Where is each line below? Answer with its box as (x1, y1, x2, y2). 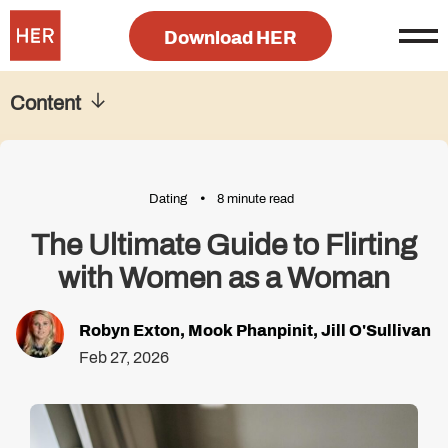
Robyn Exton (79, 322, 180, 339)
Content (10, 92, 81, 114)
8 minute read (217, 192, 294, 206)
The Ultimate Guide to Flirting (31, 229, 417, 261)
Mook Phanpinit (188, 322, 313, 339)
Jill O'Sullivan (321, 322, 431, 339)
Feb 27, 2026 (79, 349, 169, 366)
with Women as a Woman (58, 262, 390, 294)
